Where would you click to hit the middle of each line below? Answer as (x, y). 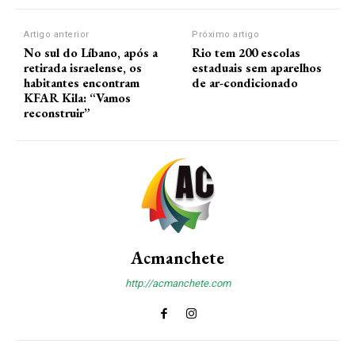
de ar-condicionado (245, 82)
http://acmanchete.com (177, 283)
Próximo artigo (226, 34)
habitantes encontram (82, 82)
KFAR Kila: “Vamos (77, 97)
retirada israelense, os (83, 67)
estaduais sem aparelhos (257, 67)
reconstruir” (57, 113)
